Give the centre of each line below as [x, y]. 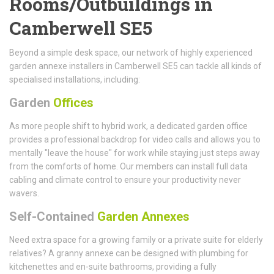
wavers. [24, 193]
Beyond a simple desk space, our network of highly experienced [131, 52]
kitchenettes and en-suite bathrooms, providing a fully [113, 266]
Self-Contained [52, 216]
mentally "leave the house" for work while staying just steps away [135, 153]
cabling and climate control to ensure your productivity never [125, 180]
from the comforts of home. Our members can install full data [128, 166]
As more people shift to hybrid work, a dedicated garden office [128, 126]
